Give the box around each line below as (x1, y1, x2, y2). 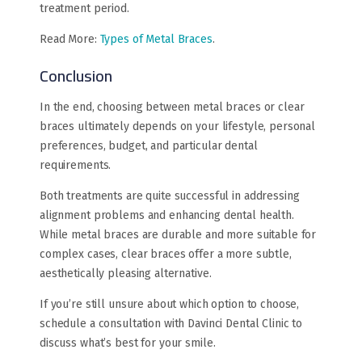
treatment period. (40, 2, 129, 16)
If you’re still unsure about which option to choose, (40, 297, 300, 312)
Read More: (40, 32, 100, 47)
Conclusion (40, 61, 112, 91)
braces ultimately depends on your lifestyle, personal (40, 120, 316, 134)
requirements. (40, 158, 112, 173)
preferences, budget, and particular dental (40, 139, 258, 154)
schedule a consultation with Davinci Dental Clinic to (40, 317, 303, 331)
